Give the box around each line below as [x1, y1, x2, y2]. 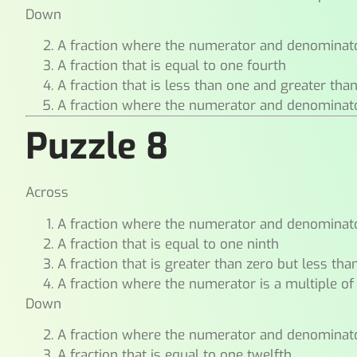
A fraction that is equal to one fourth [57, 57, 287, 76]
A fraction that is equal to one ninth [57, 234, 280, 253]
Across [25, 183, 69, 202]
